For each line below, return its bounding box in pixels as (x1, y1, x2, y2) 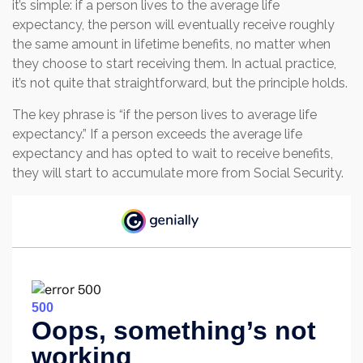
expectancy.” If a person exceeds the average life (12, 126, 302, 142)
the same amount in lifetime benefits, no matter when (12, 36, 331, 52)
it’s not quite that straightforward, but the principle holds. (12, 75, 348, 91)
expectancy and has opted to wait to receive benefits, (12, 146, 333, 161)
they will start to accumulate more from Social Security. (12, 165, 344, 181)
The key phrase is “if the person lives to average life (12, 107, 317, 122)
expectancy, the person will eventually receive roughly (12, 17, 335, 32)
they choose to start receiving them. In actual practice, (12, 56, 336, 71)
